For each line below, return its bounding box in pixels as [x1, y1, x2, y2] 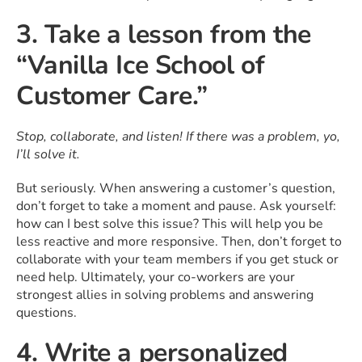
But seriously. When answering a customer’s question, [16, 179, 335, 197]
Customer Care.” [16, 78, 208, 113]
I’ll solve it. [16, 145, 80, 163]
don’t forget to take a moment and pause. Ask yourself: [16, 196, 336, 215]
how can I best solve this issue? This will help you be [16, 214, 323, 233]
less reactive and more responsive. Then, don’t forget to [16, 232, 342, 250]
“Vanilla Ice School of [16, 47, 265, 82]
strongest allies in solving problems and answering [16, 285, 314, 304]
